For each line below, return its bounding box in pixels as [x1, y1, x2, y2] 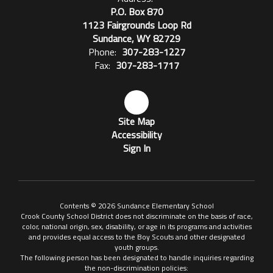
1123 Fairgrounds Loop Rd [82, 18, 191, 32]
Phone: [88, 44, 116, 59]
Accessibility [111, 127, 162, 142]
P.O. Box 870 [110, 4, 163, 19]
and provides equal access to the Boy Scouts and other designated [28, 231, 245, 243]
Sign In [122, 141, 151, 155]
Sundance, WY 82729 [93, 31, 180, 46]
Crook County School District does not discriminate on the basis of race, [20, 210, 253, 222]
